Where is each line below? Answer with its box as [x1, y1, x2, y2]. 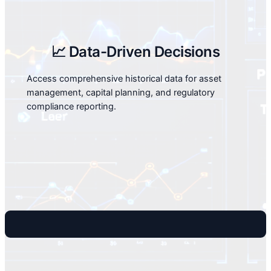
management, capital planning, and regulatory [26, 87, 215, 98]
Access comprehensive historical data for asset [26, 73, 221, 84]
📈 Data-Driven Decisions [51, 42, 220, 60]
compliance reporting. [26, 100, 116, 112]
